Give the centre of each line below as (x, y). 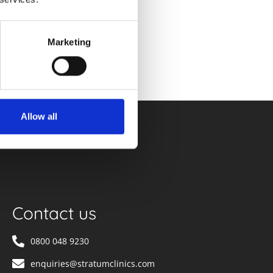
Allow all (39, 116)
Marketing (69, 41)
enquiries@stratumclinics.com (93, 264)
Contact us (54, 213)
